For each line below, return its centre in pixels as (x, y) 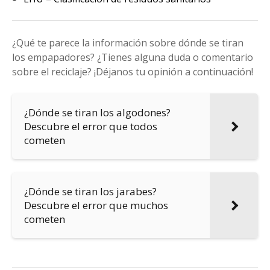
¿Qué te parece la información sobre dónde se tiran (128, 42)
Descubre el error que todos (91, 126)
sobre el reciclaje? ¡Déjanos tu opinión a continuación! (133, 71)
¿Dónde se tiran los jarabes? (90, 191)
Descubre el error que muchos (96, 205)
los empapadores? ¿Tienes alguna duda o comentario (133, 57)
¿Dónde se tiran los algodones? (97, 112)
